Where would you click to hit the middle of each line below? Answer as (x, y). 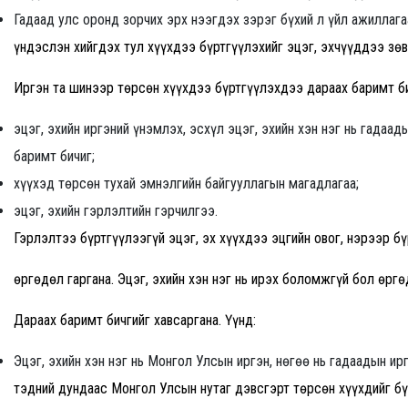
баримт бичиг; (54, 157)
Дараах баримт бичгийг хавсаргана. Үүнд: (135, 321)
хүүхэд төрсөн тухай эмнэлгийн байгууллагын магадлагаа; (186, 184)
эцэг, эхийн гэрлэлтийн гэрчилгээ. (116, 211)
